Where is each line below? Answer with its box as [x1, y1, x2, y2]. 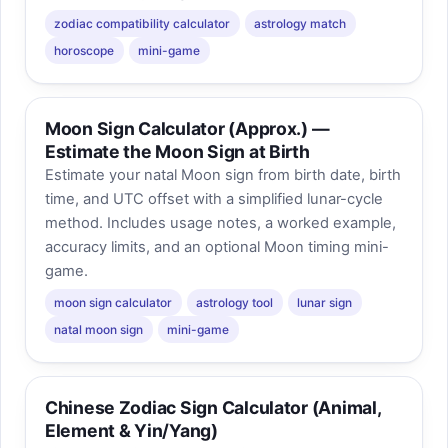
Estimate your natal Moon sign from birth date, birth [44, 166, 401, 185]
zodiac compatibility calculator [54, 15, 231, 31]
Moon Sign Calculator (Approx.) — [44, 118, 330, 140]
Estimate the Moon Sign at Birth [44, 141, 310, 163]
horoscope [54, 42, 115, 58]
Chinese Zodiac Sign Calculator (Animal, [44, 397, 381, 419]
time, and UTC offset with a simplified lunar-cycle [44, 190, 383, 209]
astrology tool [196, 294, 274, 310]
